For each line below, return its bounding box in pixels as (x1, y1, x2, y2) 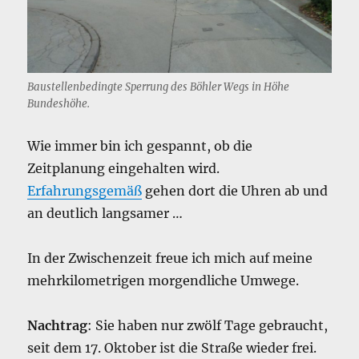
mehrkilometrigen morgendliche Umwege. (27, 272, 300, 289)
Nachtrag (27, 317, 88, 334)
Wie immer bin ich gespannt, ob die (27, 138, 253, 155)
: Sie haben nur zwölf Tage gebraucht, (87, 317, 329, 334)
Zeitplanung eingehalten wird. (27, 160, 220, 177)
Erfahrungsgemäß (27, 183, 143, 200)
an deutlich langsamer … (27, 205, 184, 222)
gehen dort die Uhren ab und (142, 183, 329, 200)
